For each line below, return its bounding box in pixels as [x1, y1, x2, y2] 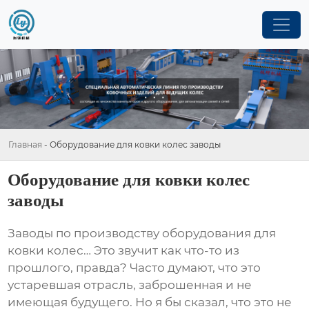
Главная [8, 139, 42, 150]
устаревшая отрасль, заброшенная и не [8, 278, 252, 292]
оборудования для [162, 226, 277, 241]
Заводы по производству [8, 226, 163, 241]
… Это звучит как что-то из [83, 243, 240, 258]
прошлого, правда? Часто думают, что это [8, 261, 261, 275]
